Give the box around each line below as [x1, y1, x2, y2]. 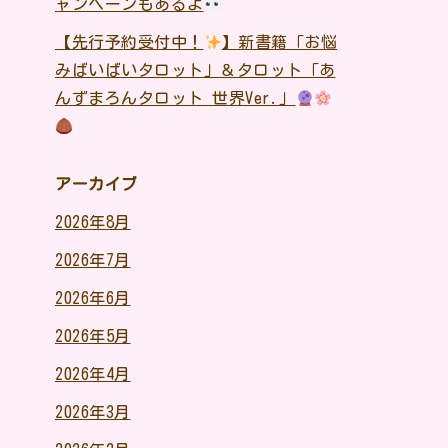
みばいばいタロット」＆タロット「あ [55, 62, 336, 78]
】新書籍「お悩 [221, 34, 338, 50]
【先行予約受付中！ [55, 34, 204, 50]
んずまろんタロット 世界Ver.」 [55, 90, 296, 106]
